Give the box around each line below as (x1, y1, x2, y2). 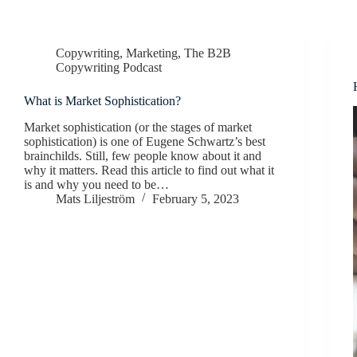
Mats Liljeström (56, 191, 135, 206)
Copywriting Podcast (56, 61, 162, 74)
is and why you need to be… (24, 177, 169, 191)
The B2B (184, 46, 231, 60)
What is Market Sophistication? (24, 94, 181, 108)
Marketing (126, 46, 178, 60)
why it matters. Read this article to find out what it (24, 163, 274, 177)
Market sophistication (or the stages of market (24, 120, 252, 134)
